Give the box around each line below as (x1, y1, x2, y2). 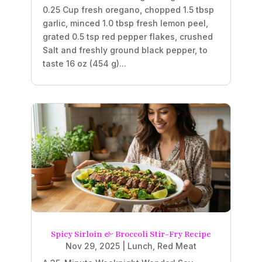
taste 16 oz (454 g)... (42, 58, 126, 68)
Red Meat (157, 240, 196, 251)
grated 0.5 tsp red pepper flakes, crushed (42, 31, 213, 42)
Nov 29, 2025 (65, 240, 120, 251)
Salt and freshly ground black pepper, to (42, 44, 208, 55)
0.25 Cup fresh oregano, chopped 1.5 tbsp (42, 4, 214, 15)
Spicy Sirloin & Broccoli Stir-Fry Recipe (51, 228, 211, 240)
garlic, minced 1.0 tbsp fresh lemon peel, (42, 18, 208, 28)
